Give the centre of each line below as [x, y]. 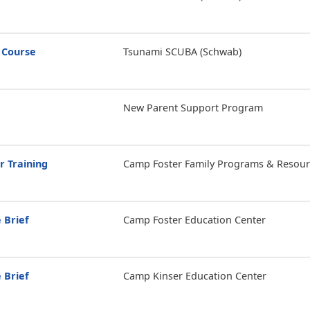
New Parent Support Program [193, 108]
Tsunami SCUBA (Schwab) [182, 52]
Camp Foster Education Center [194, 220]
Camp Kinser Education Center [194, 276]
